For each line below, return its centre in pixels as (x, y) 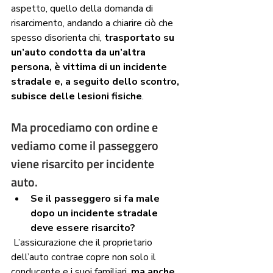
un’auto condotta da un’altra (80, 53)
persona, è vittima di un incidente (90, 67)
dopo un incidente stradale (95, 214)
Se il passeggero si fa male (96, 199)
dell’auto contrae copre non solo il (85, 257)
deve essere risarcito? (83, 228)
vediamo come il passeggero (86, 146)
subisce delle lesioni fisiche (76, 97)
